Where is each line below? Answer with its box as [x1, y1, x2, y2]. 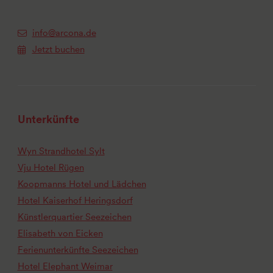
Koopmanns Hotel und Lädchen [17, 178, 146, 190]
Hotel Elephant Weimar [17, 260, 113, 272]
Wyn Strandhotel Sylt [17, 145, 105, 157]
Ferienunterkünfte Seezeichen [17, 244, 138, 255]
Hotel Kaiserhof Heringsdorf [17, 194, 133, 206]
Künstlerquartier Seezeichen [17, 211, 132, 222]
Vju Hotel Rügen [17, 161, 84, 173]
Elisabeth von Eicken [17, 227, 103, 239]
